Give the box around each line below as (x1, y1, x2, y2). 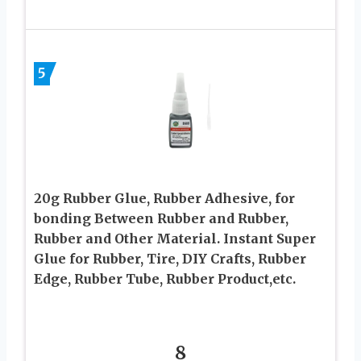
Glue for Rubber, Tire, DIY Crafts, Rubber (34, 250, 306, 267)
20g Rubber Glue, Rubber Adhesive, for (34, 189, 295, 206)
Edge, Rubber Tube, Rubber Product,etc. (34, 270, 296, 287)
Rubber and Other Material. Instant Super (34, 230, 316, 247)
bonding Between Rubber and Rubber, (34, 210, 288, 226)
